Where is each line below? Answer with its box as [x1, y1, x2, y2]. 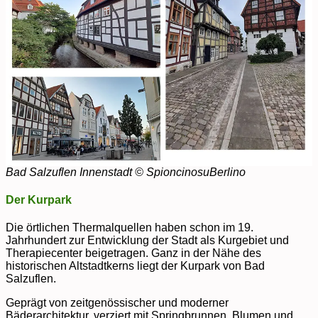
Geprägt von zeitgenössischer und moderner [6, 297, 229, 309]
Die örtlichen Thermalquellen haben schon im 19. [6, 221, 253, 234]
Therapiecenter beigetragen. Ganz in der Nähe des [6, 247, 261, 260]
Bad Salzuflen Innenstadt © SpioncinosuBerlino [6, 165, 246, 178]
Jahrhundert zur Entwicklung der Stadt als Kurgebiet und [6, 234, 289, 247]
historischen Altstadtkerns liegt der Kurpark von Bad [6, 260, 265, 273]
